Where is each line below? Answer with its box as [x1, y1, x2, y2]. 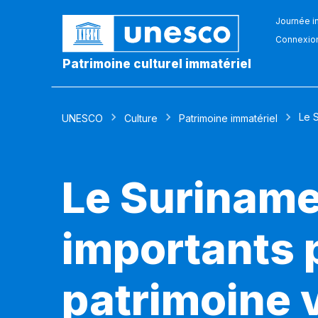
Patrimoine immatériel [179, 112, 278, 124]
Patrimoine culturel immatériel [62, 57, 251, 72]
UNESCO [62, 112, 103, 124]
